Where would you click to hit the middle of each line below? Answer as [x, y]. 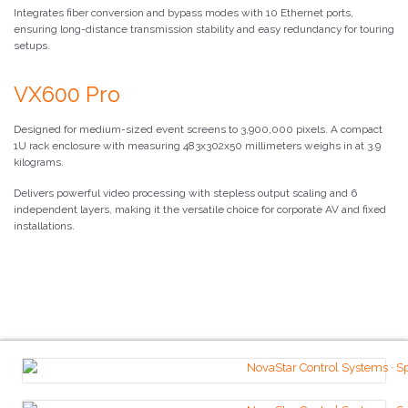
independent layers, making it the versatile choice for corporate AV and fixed [200, 209]
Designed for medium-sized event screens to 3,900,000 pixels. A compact [198, 129]
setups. [32, 45]
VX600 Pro [67, 94]
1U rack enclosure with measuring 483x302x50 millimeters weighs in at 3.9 [197, 145]
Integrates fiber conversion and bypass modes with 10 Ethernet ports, [184, 12]
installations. [44, 225]
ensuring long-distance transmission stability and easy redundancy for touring [204, 29]
